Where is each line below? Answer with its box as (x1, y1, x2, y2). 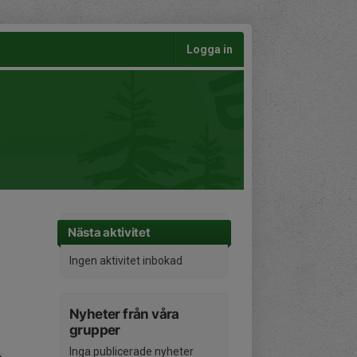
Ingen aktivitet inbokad (69, 254, 182, 267)
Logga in (186, 43, 233, 56)
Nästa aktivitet (68, 225, 151, 240)
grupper (69, 322, 120, 338)
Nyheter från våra (69, 306, 179, 322)
